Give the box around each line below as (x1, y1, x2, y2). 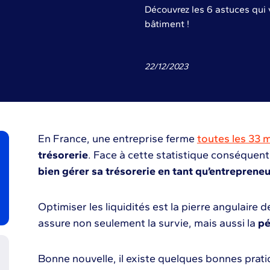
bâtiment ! (145, 18, 189, 30)
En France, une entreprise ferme (37, 132, 197, 145)
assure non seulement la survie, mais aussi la (37, 216, 258, 230)
